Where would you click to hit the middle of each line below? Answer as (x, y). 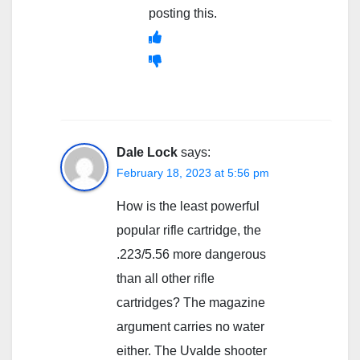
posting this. (183, 13)
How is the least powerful (188, 206)
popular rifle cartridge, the (189, 230)
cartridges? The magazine (191, 302)
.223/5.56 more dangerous (191, 254)
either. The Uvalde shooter (192, 350)
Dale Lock (147, 152)
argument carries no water (190, 326)
